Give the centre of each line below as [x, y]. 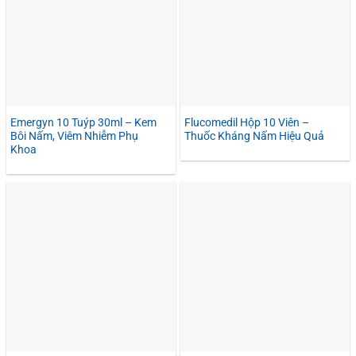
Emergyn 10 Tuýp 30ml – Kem [83, 122]
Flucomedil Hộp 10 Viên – [247, 122]
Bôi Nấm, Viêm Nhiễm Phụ [74, 135]
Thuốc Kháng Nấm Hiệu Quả [254, 135]
